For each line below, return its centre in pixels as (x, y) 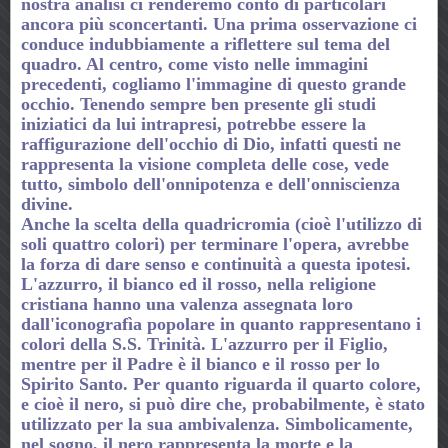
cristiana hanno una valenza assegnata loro (187, 303)
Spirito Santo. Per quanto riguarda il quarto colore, (221, 383)
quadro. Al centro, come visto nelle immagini (194, 63)
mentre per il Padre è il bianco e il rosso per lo (200, 363)
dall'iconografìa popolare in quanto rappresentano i (221, 323)
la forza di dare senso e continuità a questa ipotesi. (216, 263)
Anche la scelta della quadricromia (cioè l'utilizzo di (221, 223)
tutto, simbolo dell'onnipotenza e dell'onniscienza (210, 183)
